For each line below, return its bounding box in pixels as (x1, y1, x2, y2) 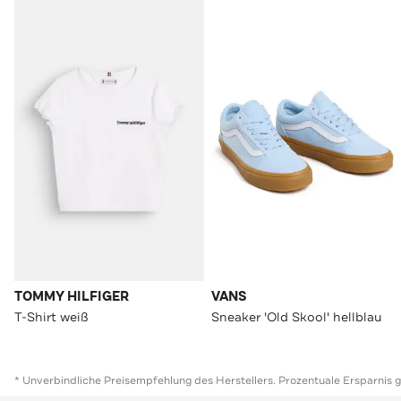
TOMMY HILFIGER (14, 288, 129, 306)
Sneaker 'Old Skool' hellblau (211, 309, 382, 326)
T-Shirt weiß (14, 309, 89, 326)
